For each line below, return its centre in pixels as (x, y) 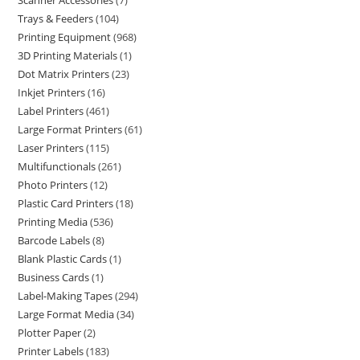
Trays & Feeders (56, 18)
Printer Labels (51, 351)
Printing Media (53, 222)
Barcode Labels (54, 240)
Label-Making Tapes (65, 296)
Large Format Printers (70, 129)
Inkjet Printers (52, 92)
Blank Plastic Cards (63, 259)
